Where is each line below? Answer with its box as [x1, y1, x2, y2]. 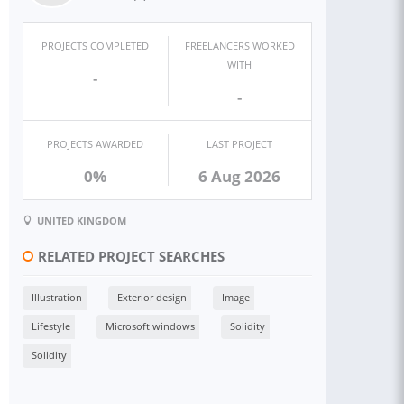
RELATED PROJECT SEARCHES [38, 246, 225, 266]
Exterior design [117, 289, 187, 304]
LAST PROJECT [207, 137, 273, 151]
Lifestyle [32, 318, 70, 333]
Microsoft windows [106, 318, 195, 333]
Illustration [32, 289, 82, 304]
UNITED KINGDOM [37, 213, 126, 227]
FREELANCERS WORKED [184, 39, 295, 52]
